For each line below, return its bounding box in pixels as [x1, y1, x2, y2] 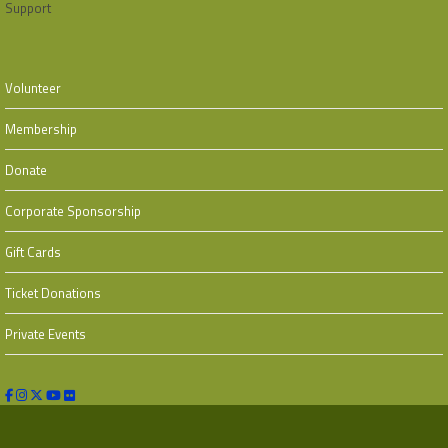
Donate [5, 160, 47, 180]
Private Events [5, 324, 86, 344]
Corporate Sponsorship [5, 201, 141, 221]
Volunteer [5, 78, 61, 98]
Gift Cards [5, 242, 61, 262]
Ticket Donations [5, 283, 101, 303]
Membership [5, 119, 77, 139]
